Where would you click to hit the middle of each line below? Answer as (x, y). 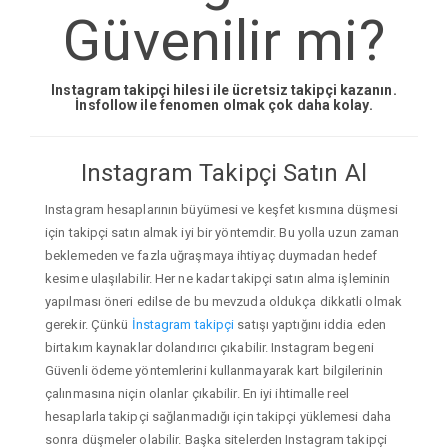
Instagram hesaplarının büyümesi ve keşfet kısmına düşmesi (221, 209)
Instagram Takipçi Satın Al (224, 173)
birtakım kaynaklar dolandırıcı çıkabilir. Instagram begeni (209, 347)
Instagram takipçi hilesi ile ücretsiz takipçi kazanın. (224, 90)
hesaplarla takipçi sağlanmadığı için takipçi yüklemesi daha (218, 416)
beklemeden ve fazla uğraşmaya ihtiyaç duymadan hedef (211, 255)
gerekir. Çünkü (88, 324)
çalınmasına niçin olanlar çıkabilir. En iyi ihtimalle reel (197, 393)
